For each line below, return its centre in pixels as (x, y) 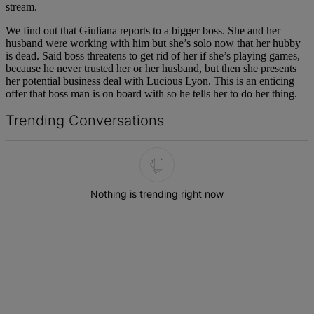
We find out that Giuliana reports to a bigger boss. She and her (143, 31)
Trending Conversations (85, 121)
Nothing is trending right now (157, 194)
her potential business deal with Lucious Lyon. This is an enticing (150, 81)
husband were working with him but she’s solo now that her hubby (153, 43)
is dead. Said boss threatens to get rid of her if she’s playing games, (153, 56)
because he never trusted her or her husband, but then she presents (151, 69)
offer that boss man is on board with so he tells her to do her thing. (151, 94)
